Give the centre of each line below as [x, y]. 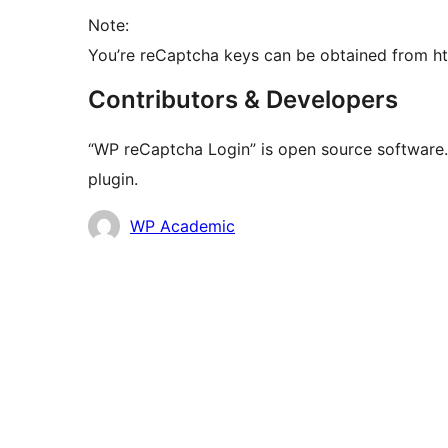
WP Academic [182, 226]
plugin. [113, 179]
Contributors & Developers [243, 100]
